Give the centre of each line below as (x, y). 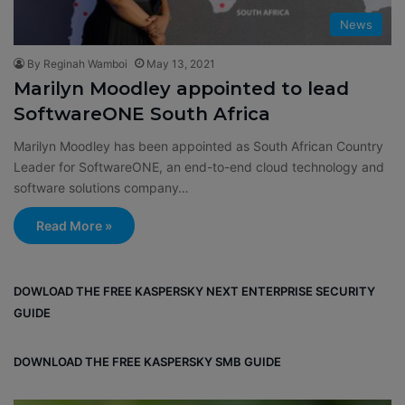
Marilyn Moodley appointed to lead (181, 88)
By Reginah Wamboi (77, 63)
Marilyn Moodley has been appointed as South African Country (198, 146)
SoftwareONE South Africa (142, 113)
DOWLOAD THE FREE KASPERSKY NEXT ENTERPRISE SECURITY (194, 291)
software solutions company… (101, 187)
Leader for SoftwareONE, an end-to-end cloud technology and (199, 166)
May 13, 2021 (181, 63)
